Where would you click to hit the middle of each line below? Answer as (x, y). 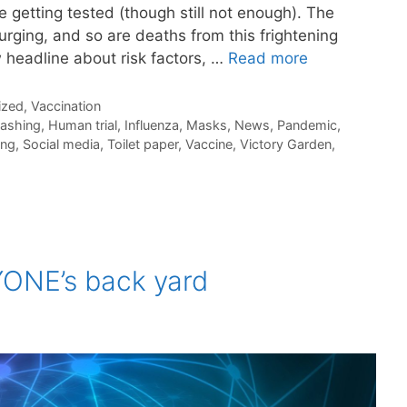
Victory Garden (286, 144)
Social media (61, 144)
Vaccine (209, 144)
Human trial (82, 125)
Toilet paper (143, 144)
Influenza (151, 125)
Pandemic (307, 125)
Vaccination (65, 106)
